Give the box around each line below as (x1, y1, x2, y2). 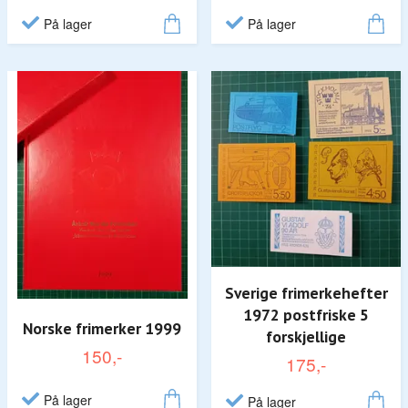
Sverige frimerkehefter (224, 281, 388, 303)
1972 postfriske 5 (243, 303, 369, 325)
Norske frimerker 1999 (23, 318, 181, 340)
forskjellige (266, 325, 346, 347)
